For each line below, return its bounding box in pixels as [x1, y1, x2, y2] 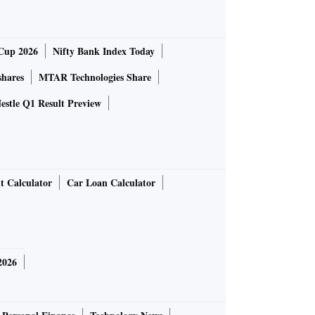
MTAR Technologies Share [39, 70, 151, 85]
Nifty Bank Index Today [53, 44, 155, 59]
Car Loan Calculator [67, 175, 155, 191]
